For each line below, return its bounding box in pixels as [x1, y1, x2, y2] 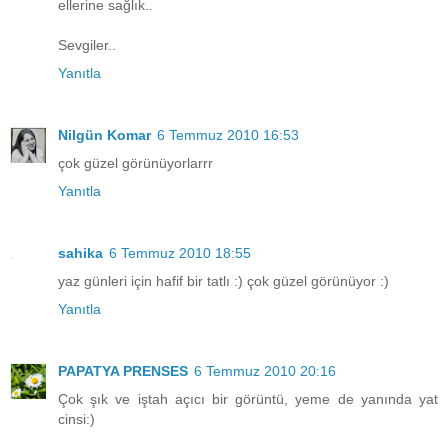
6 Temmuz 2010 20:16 [194, 362, 336, 379]
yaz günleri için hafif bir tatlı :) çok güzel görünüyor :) [58, 272, 389, 289]
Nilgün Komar [58, 126, 151, 143]
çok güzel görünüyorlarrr [58, 154, 213, 171]
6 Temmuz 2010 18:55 [109, 244, 251, 261]
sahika [58, 244, 103, 261]
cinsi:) [58, 410, 95, 427]
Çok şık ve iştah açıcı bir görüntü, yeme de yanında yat [58, 390, 438, 407]
